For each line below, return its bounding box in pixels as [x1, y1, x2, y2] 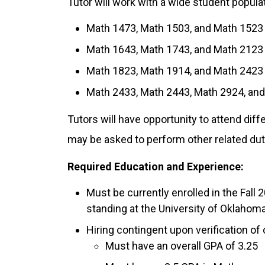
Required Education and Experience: [67, 160, 244, 173]
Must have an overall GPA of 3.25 [105, 239, 258, 252]
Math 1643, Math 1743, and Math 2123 [86, 43, 263, 56]
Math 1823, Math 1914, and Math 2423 [86, 64, 263, 77]
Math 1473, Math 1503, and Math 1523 [86, 21, 263, 34]
